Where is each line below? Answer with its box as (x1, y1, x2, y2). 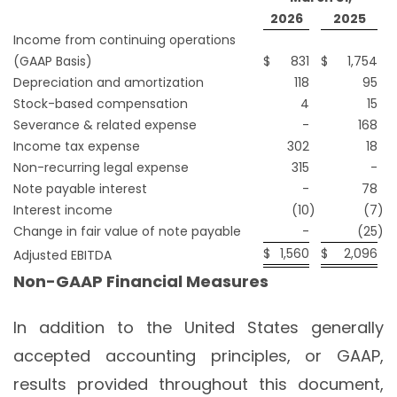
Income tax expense (13, 137, 140, 156)
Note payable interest (13, 180, 147, 198)
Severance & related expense (13, 116, 197, 135)
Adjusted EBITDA (13, 246, 112, 265)
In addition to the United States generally (13, 316, 384, 339)
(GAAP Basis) (13, 52, 92, 71)
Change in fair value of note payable (13, 222, 241, 241)
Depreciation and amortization (13, 74, 204, 92)
